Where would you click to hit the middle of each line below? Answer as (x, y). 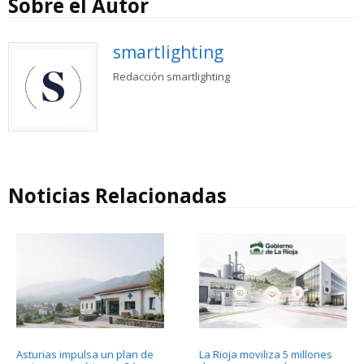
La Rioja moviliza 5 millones (265, 355)
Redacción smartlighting (171, 76)
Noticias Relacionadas (117, 196)
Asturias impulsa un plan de (85, 355)
